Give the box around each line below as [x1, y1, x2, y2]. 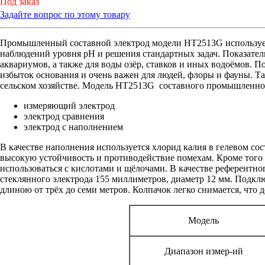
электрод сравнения [24, 111, 104, 121]
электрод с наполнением [24, 121, 123, 132]
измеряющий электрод [24, 100, 115, 111]
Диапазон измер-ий [164, 245, 243, 256]
